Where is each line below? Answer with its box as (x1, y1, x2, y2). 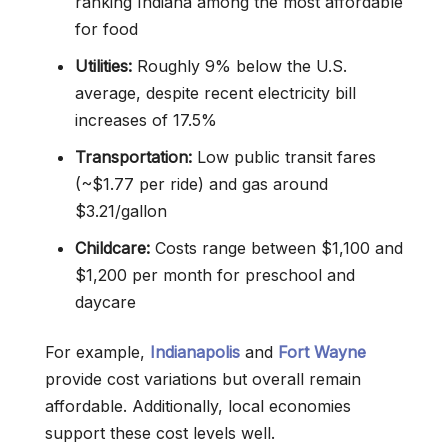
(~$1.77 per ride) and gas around (75, 174, 328, 194)
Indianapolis (150, 342, 240, 362)
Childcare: (75, 238, 150, 258)
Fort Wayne (278, 342, 366, 362)
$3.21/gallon (75, 201, 167, 221)
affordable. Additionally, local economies (45, 396, 351, 416)
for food (75, 19, 138, 39)
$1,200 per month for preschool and (75, 265, 355, 285)
